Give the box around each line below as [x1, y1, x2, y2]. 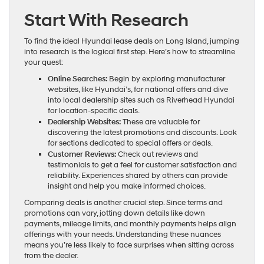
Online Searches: [48, 74, 107, 84]
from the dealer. [24, 251, 78, 261]
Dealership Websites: [48, 117, 121, 127]
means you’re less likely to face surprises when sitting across [24, 240, 234, 250]
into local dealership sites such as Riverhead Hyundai [48, 95, 235, 105]
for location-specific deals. [48, 106, 140, 116]
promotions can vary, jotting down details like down [24, 209, 205, 219]
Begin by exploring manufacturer [107, 74, 225, 84]
